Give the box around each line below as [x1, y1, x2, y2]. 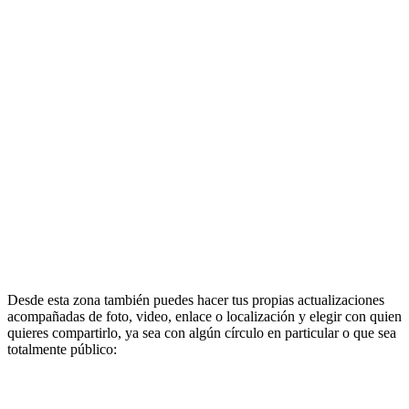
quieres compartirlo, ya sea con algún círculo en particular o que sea [7, 325, 396, 341]
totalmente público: [7, 341, 117, 358]
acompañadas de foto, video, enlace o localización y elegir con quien [7, 309, 402, 325]
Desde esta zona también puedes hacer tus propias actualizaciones [7, 292, 384, 309]
